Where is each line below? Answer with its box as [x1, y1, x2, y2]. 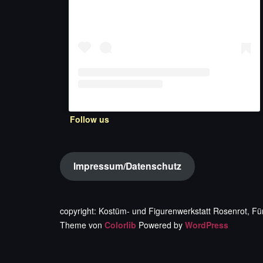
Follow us [69, 113, 109, 125]
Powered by [136, 218, 185, 231]
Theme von [60, 218, 104, 231]
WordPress [185, 218, 228, 231]
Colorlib [104, 218, 136, 231]
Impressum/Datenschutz [73, 159, 181, 173]
